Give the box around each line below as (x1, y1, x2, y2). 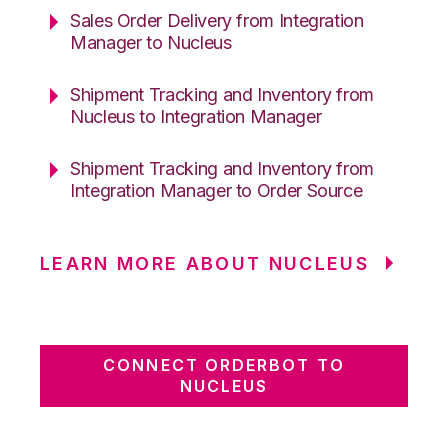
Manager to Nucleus (70, 31, 232, 53)
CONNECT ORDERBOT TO (103, 354, 345, 375)
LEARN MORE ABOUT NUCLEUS (40, 252, 370, 274)
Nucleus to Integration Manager (70, 105, 322, 127)
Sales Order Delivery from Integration (70, 9, 364, 31)
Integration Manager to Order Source (70, 179, 363, 201)
